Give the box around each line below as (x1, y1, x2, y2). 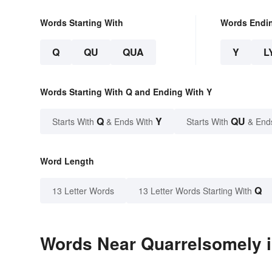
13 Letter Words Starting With (138, 185, 252, 197)
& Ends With (104, 115, 155, 128)
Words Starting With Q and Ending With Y (40, 86, 212, 98)
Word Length (40, 155, 94, 168)
